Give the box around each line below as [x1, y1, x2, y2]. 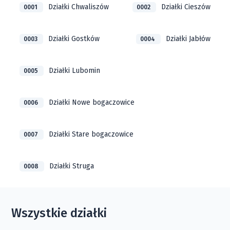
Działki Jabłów [165, 34, 210, 43]
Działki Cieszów [161, 3, 210, 11]
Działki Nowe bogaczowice [49, 98, 135, 107]
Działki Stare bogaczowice [49, 130, 134, 139]
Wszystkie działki [11, 206, 107, 220]
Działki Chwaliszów [48, 3, 109, 11]
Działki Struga [49, 162, 94, 170]
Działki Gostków [48, 34, 100, 43]
